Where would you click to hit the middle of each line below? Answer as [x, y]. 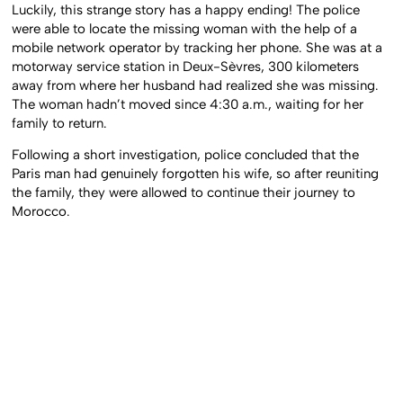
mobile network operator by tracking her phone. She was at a [197, 47]
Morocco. [41, 212]
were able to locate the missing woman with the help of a [185, 28]
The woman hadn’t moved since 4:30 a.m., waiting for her [188, 104]
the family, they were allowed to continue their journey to [184, 193]
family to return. [60, 123]
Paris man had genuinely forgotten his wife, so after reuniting [196, 174]
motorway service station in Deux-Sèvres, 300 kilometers [186, 66]
